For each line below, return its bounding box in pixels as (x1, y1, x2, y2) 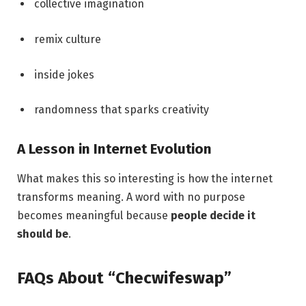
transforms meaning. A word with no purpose (17, 191, 245, 204)
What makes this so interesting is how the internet (17, 172, 273, 186)
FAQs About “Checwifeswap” (17, 268, 232, 288)
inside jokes (34, 68, 94, 81)
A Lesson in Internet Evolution (17, 140, 212, 157)
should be (17, 227, 68, 241)
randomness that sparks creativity (34, 103, 209, 117)
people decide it (171, 209, 255, 223)
